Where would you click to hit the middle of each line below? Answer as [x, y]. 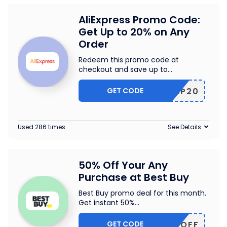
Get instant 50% [107, 203]
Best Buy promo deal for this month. [142, 193]
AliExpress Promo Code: [139, 20]
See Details [184, 127]
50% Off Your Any [123, 165]
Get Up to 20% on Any [134, 32]
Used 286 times [42, 127]
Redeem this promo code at [129, 60]
